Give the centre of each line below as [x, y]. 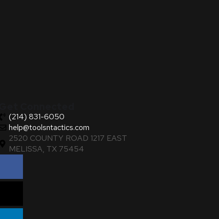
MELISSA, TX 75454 [46, 149]
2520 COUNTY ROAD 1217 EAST [68, 138]
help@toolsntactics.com [49, 127]
